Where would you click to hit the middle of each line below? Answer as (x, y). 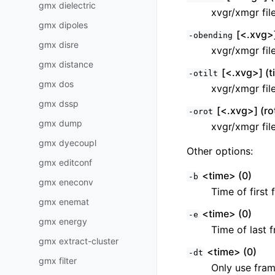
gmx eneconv (66, 182)
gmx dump (60, 123)
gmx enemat (64, 201)
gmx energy (63, 221)
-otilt (203, 73)
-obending (210, 35)
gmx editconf (65, 162)
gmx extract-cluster (79, 241)
